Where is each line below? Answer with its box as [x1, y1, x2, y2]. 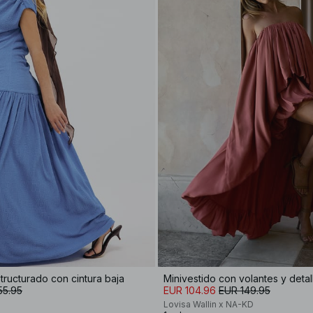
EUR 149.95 [219, 284, 270, 296]
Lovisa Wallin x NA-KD [163, 299, 254, 310]
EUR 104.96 [163, 284, 216, 296]
